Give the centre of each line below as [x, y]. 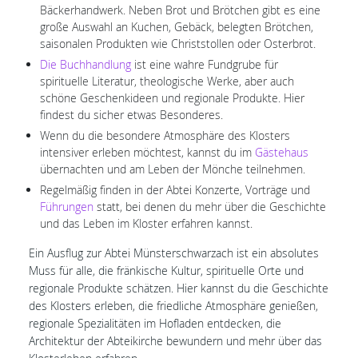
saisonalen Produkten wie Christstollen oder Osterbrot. [179, 44]
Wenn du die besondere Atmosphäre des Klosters [165, 136]
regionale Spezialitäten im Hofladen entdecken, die [155, 324]
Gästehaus [282, 153]
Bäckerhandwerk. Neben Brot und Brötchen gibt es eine [180, 10]
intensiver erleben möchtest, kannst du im [147, 153]
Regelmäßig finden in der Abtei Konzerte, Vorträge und [175, 190]
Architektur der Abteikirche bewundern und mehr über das [175, 341]
